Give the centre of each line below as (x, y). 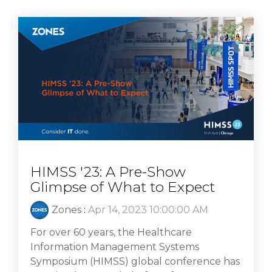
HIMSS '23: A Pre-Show (108, 172)
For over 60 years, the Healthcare (111, 233)
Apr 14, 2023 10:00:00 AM (148, 210)
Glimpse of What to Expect (123, 187)
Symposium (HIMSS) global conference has (135, 262)
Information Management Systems (115, 247)
